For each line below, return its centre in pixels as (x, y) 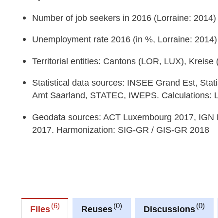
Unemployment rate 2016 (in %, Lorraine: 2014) (124, 40)
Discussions (169, 209)
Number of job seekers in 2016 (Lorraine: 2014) (124, 18)
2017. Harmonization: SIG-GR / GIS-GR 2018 (120, 130)
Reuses (97, 209)
